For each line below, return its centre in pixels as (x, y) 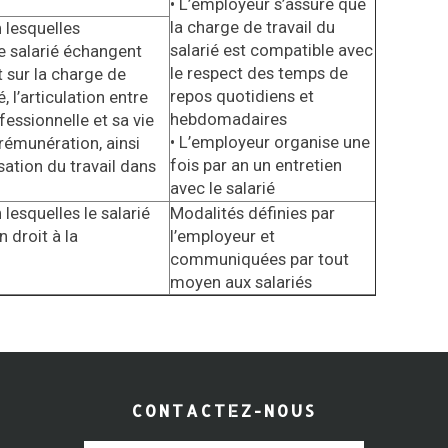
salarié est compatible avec (271, 50)
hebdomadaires (228, 119)
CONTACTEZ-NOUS (224, 411)
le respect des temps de (259, 73)
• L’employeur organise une (270, 142)
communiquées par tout (259, 259)
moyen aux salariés (241, 282)
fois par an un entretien (256, 165)
